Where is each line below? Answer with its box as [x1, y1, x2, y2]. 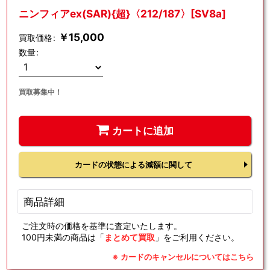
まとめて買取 [104, 231, 155, 242]
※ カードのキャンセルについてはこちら [111, 252, 254, 262]
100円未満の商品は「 [21, 231, 104, 242]
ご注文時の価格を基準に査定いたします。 [21, 220, 182, 231]
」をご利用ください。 [154, 231, 239, 242]
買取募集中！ [18, 87, 62, 96]
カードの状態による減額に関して [74, 159, 192, 169]
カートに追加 [112, 124, 174, 137]
